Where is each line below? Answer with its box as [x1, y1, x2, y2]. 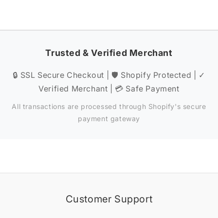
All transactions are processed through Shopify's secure [12, 102, 206, 110]
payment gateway [78, 114, 140, 123]
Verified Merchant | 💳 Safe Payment [38, 84, 180, 93]
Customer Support [65, 193, 153, 205]
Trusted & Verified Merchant [45, 48, 173, 58]
